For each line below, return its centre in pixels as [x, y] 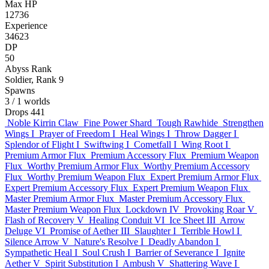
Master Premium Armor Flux [59, 198]
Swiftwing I [107, 144]
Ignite [234, 252]
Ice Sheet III [192, 220]
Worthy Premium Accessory [197, 166]
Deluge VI [25, 231]
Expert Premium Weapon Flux [190, 188]
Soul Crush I [106, 252]
